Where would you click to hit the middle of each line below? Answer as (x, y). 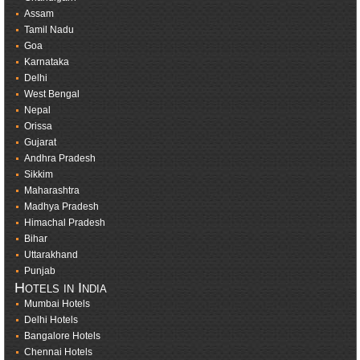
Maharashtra (51, 191)
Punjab (39, 271)
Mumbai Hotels (57, 304)
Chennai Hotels (58, 352)
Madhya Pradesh (61, 207)
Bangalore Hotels (62, 336)
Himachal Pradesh (64, 223)
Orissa (38, 127)
